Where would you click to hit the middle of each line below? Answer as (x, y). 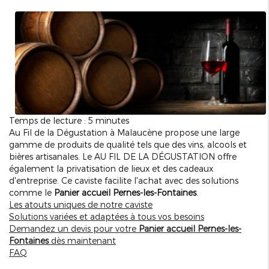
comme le (32, 193)
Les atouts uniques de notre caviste (81, 205)
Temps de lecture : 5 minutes (69, 121)
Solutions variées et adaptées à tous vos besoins (107, 217)
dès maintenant (82, 241)
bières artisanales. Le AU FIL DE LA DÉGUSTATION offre (123, 157)
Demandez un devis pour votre (74, 229)
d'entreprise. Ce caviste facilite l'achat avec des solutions (124, 181)
